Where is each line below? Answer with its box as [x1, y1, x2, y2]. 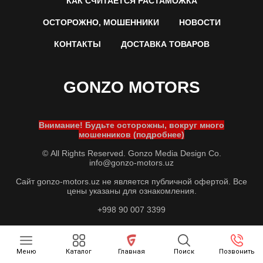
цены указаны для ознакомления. [66, 186, 197, 196]
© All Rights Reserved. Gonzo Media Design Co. [42, 149, 221, 159]
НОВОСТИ [178, 18, 221, 28]
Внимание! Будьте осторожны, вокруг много [39, 120, 224, 130]
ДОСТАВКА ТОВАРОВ [120, 39, 210, 49]
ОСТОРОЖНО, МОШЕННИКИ [42, 18, 159, 28]
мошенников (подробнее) [79, 130, 184, 140]
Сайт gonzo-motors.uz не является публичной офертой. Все [16, 177, 247, 187]
